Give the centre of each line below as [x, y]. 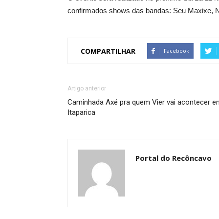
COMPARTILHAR [108, 51]
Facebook [176, 51]
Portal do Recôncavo [174, 158]
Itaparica [81, 112]
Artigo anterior [87, 88]
